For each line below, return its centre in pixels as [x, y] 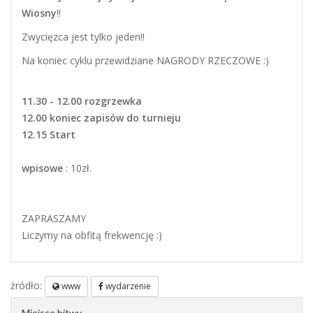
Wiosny [39, 13]
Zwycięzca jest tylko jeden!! [83, 36]
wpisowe [42, 168]
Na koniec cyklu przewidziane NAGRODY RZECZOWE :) [147, 60]
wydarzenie [127, 286]
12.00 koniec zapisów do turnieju [101, 117]
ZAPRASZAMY [54, 218]
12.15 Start [49, 134]
